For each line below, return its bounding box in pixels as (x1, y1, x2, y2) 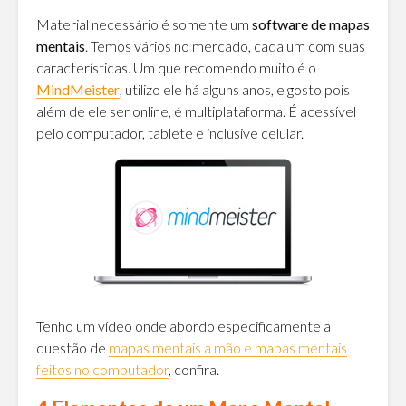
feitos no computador (36, 361, 169, 379)
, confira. (169, 361, 219, 379)
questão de (36, 339, 109, 357)
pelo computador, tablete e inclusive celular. (36, 124, 304, 142)
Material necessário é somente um (36, 15, 249, 34)
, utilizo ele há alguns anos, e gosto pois (120, 81, 350, 99)
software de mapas (249, 15, 370, 34)
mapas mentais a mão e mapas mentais (109, 339, 347, 357)
